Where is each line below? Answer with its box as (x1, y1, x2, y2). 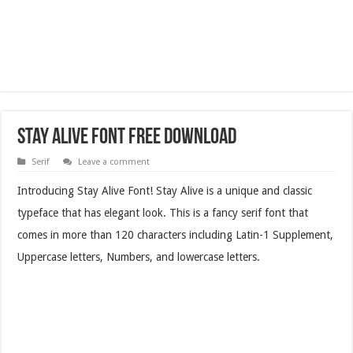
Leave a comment (78, 156, 150, 167)
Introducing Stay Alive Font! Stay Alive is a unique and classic (17, 184, 313, 197)
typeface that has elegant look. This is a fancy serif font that (17, 206, 309, 219)
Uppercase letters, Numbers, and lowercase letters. (17, 250, 261, 263)
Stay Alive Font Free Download (17, 126, 237, 149)
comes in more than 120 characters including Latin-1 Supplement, (17, 228, 334, 241)
